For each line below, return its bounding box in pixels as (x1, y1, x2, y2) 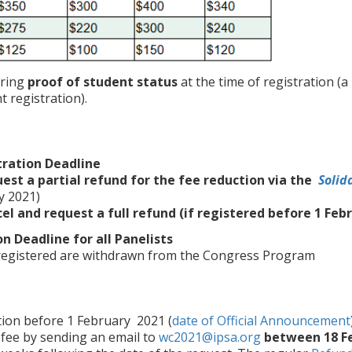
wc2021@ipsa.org (159, 328, 261, 346)
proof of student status (27, 73, 178, 90)
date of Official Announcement (172, 312, 350, 329)
